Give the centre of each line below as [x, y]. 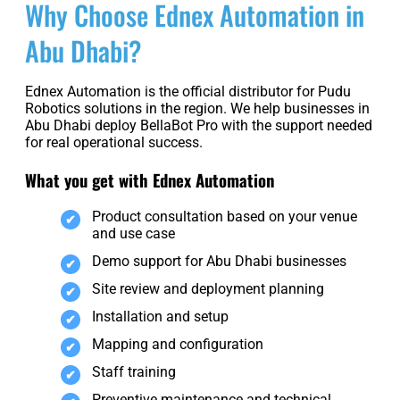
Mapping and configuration [178, 345]
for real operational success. [114, 142]
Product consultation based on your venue [225, 217]
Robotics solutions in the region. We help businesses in [197, 108]
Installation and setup [160, 317]
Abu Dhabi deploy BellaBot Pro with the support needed [199, 125]
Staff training [134, 372]
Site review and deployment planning [208, 289]
